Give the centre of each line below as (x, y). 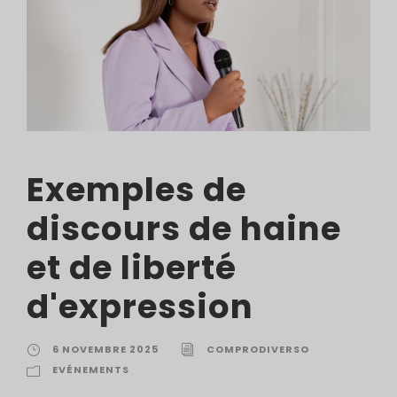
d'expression (140, 306)
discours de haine (184, 228)
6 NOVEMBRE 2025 (105, 349)
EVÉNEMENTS (91, 369)
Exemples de (136, 189)
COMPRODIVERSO (258, 349)
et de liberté (132, 267)
